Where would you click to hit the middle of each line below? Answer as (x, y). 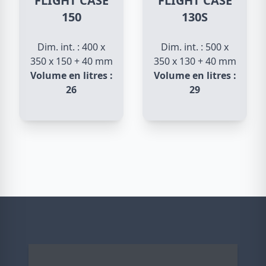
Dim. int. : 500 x (195, 47)
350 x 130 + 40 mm (195, 61)
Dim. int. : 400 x (71, 47)
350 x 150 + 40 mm (71, 61)
